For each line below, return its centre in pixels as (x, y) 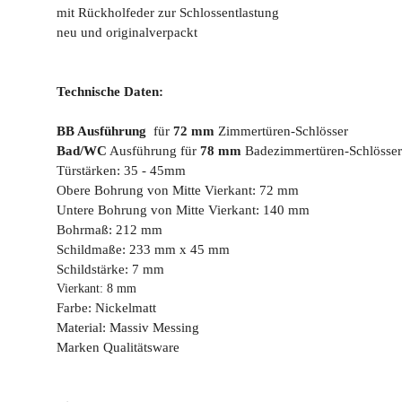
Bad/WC (82, 151)
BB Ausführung (101, 131)
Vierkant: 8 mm (96, 289)
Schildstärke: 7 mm (110, 270)
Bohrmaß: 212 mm (109, 230)
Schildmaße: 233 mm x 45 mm (143, 250)
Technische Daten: (110, 92)
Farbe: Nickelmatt (106, 308)
